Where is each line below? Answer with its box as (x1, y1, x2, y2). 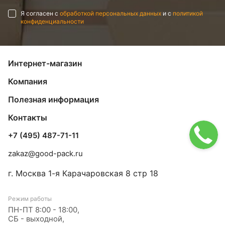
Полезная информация (8, 94, 99, 104)
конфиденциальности (21, 18, 84, 25)
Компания (8, 76, 47, 86)
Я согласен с (21, 10, 60, 17)
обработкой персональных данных (60, 10, 161, 17)
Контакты (8, 113, 47, 123)
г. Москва (8, 168, 48, 178)
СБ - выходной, (8, 214, 64, 223)
